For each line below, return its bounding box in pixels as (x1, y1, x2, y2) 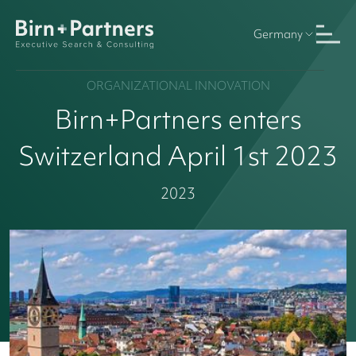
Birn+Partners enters (54, 100, 302, 137)
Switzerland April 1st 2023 (18, 137, 338, 174)
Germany (253, 25, 303, 42)
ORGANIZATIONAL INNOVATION (86, 77, 270, 94)
